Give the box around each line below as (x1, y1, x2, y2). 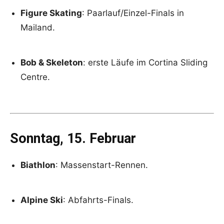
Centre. (20, 71, 50, 82)
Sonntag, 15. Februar (10, 130, 136, 146)
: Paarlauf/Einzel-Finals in (82, 7, 184, 18)
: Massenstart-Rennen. (55, 159, 148, 170)
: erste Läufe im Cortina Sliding (83, 57, 207, 67)
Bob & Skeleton (20, 57, 83, 67)
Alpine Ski (20, 194, 63, 205)
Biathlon (20, 159, 55, 170)
